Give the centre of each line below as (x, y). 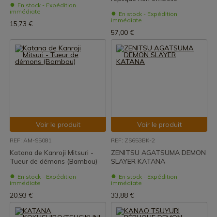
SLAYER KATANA (138, 161)
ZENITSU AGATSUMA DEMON (158, 153)
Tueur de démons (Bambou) (54, 161)
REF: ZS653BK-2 (133, 140)
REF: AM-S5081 (31, 140)
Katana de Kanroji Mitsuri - (52, 153)
